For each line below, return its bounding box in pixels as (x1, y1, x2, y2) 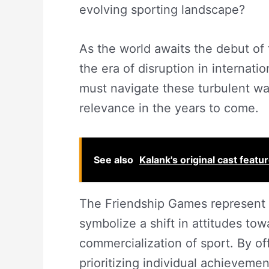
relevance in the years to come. (79, 100, 259, 115)
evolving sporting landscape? (79, 2, 245, 17)
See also (94, 153, 133, 166)
